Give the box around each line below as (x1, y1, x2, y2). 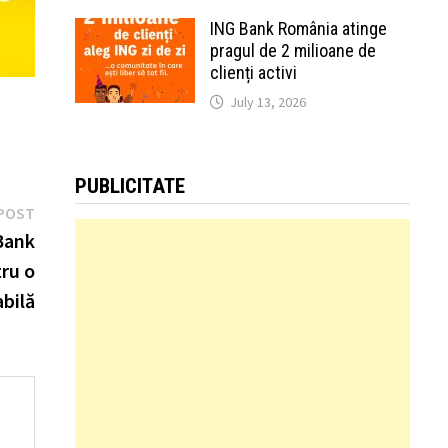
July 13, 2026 (229, 93, 306, 111)
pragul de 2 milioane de (209, 40, 376, 61)
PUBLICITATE (74, 174, 185, 198)
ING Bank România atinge (209, 18, 387, 39)
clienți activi (209, 62, 297, 83)
